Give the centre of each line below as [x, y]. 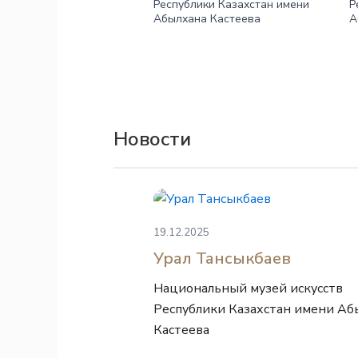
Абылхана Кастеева [207, 19]
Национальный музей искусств [248, 288]
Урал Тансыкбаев [222, 259]
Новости [152, 139]
